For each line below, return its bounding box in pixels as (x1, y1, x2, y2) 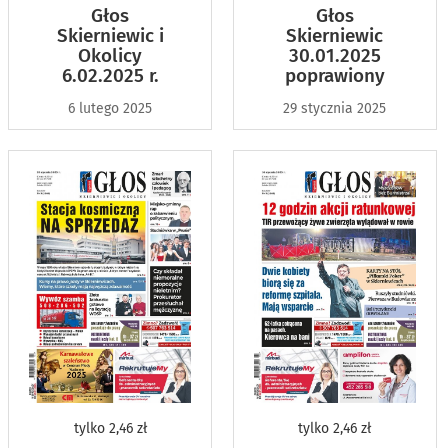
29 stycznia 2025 (283, 99, 387, 117)
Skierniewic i (56, 23, 164, 47)
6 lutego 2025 (68, 99, 153, 117)
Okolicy (78, 43, 143, 67)
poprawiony (284, 63, 385, 87)
